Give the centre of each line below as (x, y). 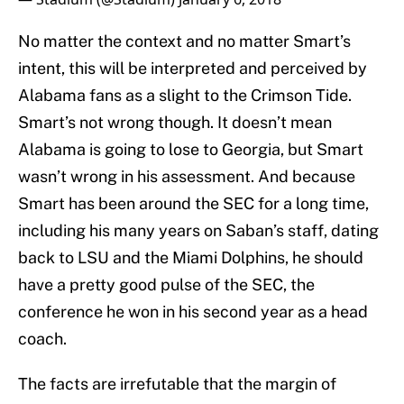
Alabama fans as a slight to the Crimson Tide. (185, 96)
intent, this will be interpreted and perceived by (193, 69)
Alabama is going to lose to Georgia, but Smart (191, 150)
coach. (42, 339)
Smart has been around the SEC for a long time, (193, 204)
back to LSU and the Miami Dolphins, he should (191, 258)
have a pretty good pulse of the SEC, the (166, 285)
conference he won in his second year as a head (193, 312)
